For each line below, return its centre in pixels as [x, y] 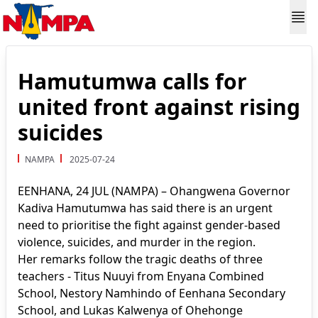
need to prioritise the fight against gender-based [149, 225]
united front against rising [159, 107]
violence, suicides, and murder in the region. [137, 242]
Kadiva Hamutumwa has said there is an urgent [145, 208]
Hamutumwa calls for [132, 81]
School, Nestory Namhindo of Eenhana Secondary [152, 293]
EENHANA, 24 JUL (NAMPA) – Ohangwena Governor [154, 191]
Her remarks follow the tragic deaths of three [140, 259]
